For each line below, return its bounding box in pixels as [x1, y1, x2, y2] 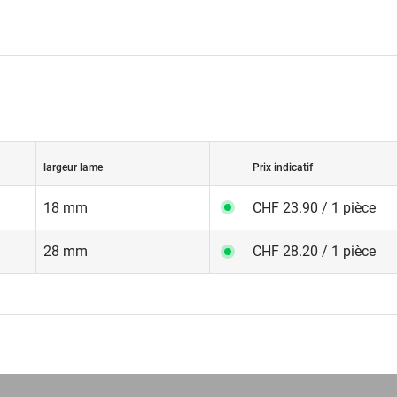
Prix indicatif [253, 161, 313, 174]
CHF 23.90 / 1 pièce [253, 199, 376, 216]
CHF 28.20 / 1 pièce [253, 243, 376, 260]
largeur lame [43, 161, 103, 174]
